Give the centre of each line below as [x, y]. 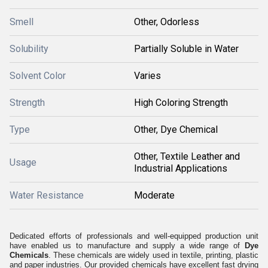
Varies [147, 76]
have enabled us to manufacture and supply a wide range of [125, 246]
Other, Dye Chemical [176, 130]
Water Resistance [47, 195]
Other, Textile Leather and [187, 156]
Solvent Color [38, 76]
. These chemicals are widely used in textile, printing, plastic [153, 255]
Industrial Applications [181, 168]
